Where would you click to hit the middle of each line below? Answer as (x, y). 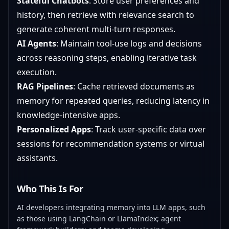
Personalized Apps (54, 129)
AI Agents (37, 43)
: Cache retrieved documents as (134, 86)
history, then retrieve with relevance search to (106, 15)
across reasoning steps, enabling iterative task (107, 58)
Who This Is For (50, 189)
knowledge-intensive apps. (68, 115)
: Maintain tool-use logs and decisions (129, 43)
